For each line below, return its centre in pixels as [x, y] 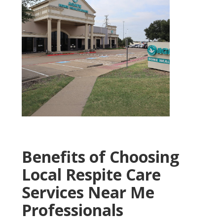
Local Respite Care [91, 184]
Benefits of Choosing [100, 167]
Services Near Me [88, 202]
